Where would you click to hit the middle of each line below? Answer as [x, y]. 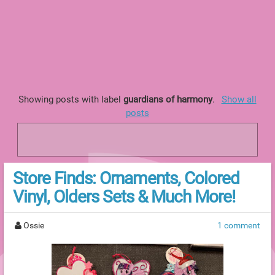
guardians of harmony [168, 100]
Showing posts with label [71, 100]
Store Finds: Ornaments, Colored [126, 178]
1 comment [239, 225]
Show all [239, 100]
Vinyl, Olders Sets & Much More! [124, 196]
